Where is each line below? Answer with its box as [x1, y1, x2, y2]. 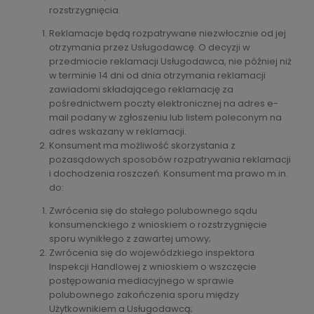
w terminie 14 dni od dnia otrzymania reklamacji [49, 68, 266, 82]
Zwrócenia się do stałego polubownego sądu [49, 203, 257, 217]
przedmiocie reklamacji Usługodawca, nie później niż [49, 54, 292, 68]
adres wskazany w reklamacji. [49, 124, 186, 138]
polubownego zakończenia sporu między [49, 287, 239, 301]
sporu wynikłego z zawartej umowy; [49, 231, 211, 245]
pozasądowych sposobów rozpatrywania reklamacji [49, 152, 291, 166]
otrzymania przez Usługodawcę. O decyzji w [49, 40, 250, 54]
